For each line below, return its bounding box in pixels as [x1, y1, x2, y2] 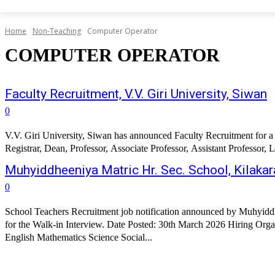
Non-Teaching [33, 26, 81, 37]
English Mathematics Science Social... [121, 232, 152, 243]
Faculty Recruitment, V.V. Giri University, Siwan [5, 87, 267, 102]
